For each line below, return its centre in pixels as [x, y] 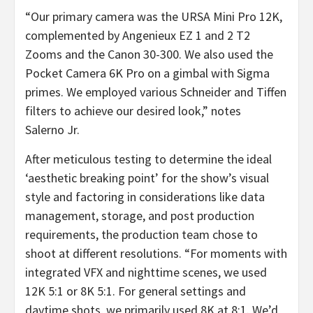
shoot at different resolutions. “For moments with [156, 253]
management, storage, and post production [140, 215]
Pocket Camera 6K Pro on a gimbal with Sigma [147, 73]
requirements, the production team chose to [141, 234]
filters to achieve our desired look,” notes [133, 110]
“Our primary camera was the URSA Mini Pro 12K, [154, 16]
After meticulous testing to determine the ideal [148, 159]
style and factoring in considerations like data [145, 196]
